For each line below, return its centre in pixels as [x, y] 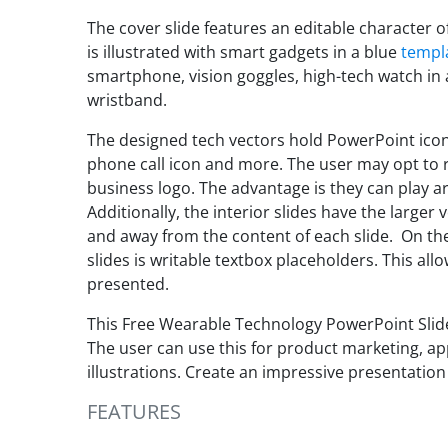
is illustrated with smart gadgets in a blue [244, 51]
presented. [128, 283]
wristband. [127, 99]
